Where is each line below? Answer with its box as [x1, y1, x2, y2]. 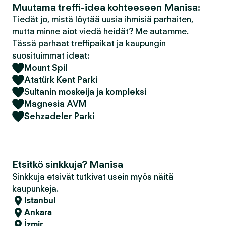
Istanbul [24, 194, 55, 207]
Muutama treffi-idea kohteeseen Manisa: [12, 1, 200, 13]
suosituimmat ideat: [12, 50, 89, 61]
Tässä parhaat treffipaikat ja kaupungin [12, 38, 166, 48]
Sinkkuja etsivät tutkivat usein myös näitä [12, 172, 174, 182]
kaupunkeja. [12, 184, 59, 194]
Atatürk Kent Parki [24, 75, 97, 85]
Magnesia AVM [24, 99, 86, 109]
